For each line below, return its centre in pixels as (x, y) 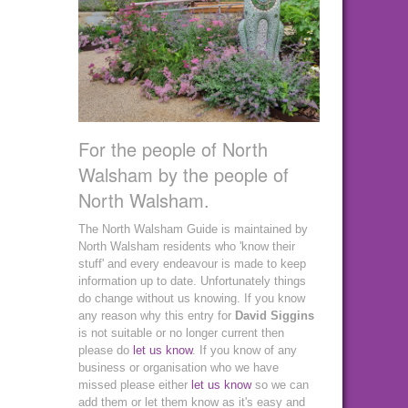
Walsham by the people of (184, 174)
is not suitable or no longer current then (181, 332)
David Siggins (275, 315)
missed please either (135, 384)
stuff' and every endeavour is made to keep (192, 263)
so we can (280, 384)
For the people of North (173, 148)
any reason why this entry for (157, 315)
